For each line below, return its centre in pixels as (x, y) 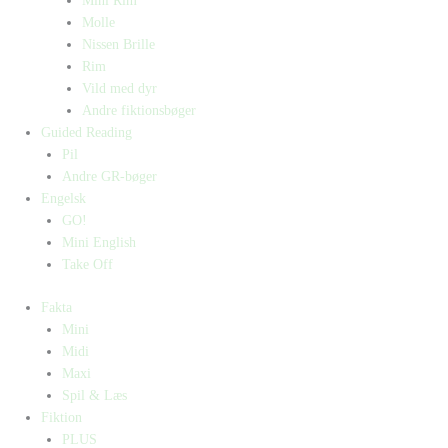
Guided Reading (87, 133)
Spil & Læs (94, 395)
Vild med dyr (120, 89)
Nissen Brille (119, 45)
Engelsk (64, 199)
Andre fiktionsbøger (139, 111)
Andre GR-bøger (109, 177)
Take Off (87, 265)
